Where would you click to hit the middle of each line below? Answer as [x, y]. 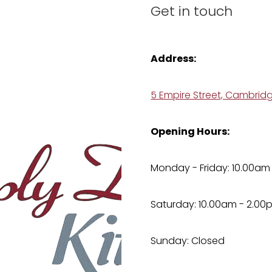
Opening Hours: [190, 133]
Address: [174, 60]
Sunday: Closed [188, 242]
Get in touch [192, 13]
